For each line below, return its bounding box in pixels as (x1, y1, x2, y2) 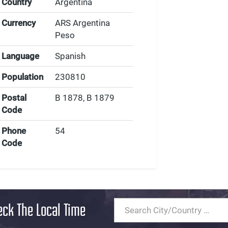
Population (2, 72, 44, 82)
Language (2, 51, 40, 61)
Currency (2, 18, 36, 28)
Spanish (55, 51, 86, 61)
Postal (2, 93, 27, 103)
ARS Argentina (55, 18, 110, 28)
